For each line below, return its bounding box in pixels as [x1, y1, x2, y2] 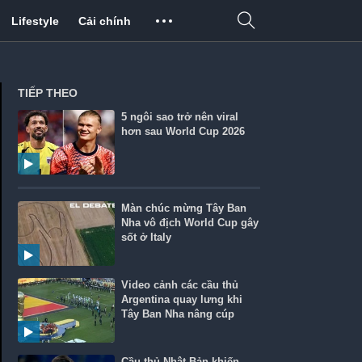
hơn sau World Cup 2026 [121, 125, 246, 137]
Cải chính [78, 15, 132, 27]
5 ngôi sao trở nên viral [121, 111, 239, 123]
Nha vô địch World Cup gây [121, 217, 259, 229]
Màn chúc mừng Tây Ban [121, 202, 247, 214]
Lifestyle [11, 15, 60, 27]
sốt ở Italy [121, 231, 172, 243]
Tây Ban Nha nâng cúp [121, 308, 235, 320]
